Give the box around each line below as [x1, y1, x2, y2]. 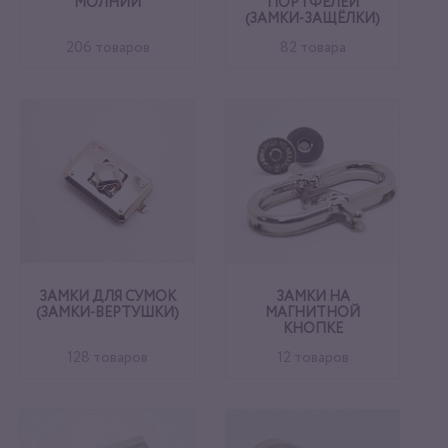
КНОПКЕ [282, 322, 343, 337]
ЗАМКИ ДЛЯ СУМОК [39, 290, 176, 305]
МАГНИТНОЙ [265, 306, 360, 321]
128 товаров [67, 350, 148, 366]
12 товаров [276, 350, 349, 366]
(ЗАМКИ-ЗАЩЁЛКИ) [245, 12, 380, 27]
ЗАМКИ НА [275, 290, 350, 305]
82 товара [279, 40, 346, 56]
